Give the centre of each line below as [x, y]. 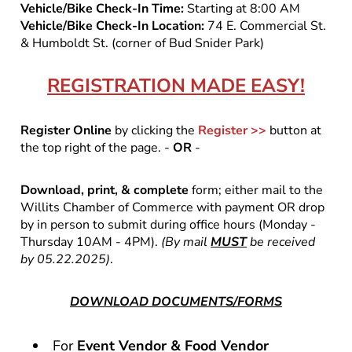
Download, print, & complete [105, 190]
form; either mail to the [256, 190]
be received [281, 242]
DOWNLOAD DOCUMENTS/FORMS [176, 301]
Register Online [66, 130]
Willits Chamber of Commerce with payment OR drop [173, 207]
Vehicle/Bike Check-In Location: [113, 26]
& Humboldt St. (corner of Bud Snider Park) [143, 43]
